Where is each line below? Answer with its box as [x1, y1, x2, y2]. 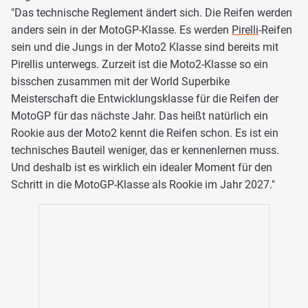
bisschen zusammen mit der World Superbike [11, 74, 230, 88]
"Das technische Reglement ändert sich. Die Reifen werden [11, 5, 292, 19]
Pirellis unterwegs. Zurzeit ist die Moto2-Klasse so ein [11, 57, 268, 71]
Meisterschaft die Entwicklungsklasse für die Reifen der [11, 91, 278, 105]
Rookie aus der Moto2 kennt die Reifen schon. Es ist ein [11, 126, 278, 140]
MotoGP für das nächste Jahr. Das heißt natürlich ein [11, 109, 268, 122]
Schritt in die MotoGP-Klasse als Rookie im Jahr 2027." [11, 177, 275, 191]
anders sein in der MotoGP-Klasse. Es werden [11, 23, 232, 36]
